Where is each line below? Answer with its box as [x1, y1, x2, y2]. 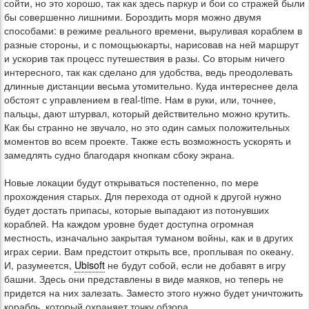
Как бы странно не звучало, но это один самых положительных [4, 120, 290, 134]
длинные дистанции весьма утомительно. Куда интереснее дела [4, 79, 298, 92]
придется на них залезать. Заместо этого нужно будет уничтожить [4, 286, 303, 299]
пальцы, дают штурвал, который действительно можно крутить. [4, 106, 290, 120]
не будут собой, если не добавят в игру [105, 258, 286, 272]
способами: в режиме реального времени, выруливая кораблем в [4, 23, 302, 37]
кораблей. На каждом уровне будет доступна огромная [4, 217, 254, 230]
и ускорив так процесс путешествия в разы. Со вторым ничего [4, 51, 285, 65]
